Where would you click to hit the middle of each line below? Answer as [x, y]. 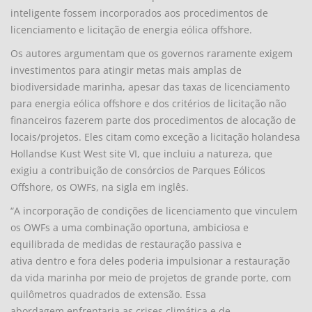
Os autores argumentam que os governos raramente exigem [151, 53]
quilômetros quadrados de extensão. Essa [108, 294]
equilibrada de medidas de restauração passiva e [126, 244]
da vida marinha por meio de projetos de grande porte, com [151, 277]
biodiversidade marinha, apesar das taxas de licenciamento [150, 86]
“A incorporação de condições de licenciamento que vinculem [154, 210]
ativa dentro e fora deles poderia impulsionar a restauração [150, 260]
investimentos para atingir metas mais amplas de [126, 70]
